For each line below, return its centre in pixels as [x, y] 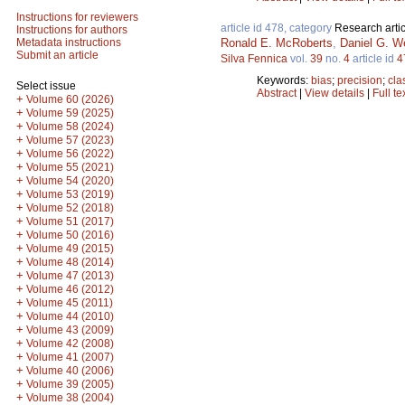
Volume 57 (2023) [70, 140]
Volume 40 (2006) [70, 371]
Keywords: [284, 80]
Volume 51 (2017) [70, 221]
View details [336, 93]
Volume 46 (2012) [70, 289]
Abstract [277, 93]
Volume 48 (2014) [70, 262]
